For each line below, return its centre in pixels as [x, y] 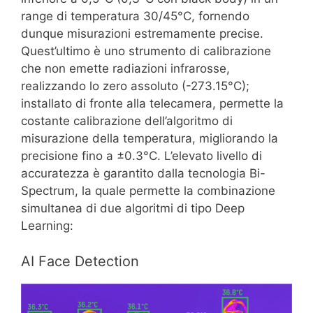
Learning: [47, 226]
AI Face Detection [80, 261]
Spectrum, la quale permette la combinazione [148, 191]
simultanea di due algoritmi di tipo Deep [133, 209]
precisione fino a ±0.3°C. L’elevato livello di [141, 156]
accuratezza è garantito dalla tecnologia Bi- [143, 174]
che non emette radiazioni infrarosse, [125, 69]
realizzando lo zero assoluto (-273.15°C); [135, 86]
